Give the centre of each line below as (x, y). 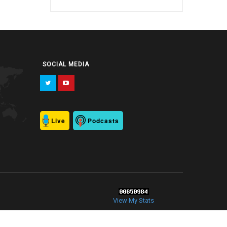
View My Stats (134, 200)
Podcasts (103, 120)
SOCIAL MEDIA (66, 64)
